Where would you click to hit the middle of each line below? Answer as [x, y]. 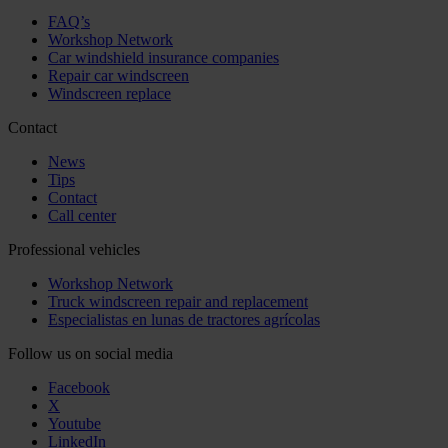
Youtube [74, 423]
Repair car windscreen [118, 75]
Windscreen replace [109, 93]
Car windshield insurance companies [163, 57]
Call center [82, 215]
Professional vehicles [74, 249]
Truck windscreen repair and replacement [178, 301]
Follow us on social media [90, 353]
